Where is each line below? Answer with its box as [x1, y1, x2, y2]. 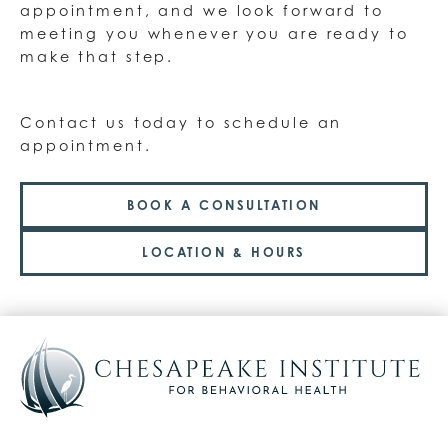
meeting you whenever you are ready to [20, 24, 409, 42]
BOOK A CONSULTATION [127, 196, 321, 213]
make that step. [20, 47, 175, 65]
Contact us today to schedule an [20, 113, 343, 131]
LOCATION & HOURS [142, 243, 306, 260]
